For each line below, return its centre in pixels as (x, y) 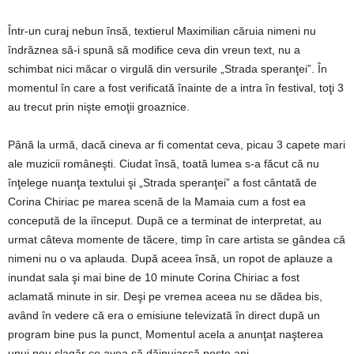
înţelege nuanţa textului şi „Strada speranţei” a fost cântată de (162, 182)
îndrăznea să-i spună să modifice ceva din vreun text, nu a (154, 49)
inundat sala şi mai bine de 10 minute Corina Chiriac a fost (154, 277)
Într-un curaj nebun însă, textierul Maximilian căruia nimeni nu (162, 30)
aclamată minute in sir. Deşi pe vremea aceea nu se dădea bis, (165, 296)
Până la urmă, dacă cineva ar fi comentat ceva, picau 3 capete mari (177, 144)
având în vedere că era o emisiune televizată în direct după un (164, 315)
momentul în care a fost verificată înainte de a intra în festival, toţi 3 (176, 87)
